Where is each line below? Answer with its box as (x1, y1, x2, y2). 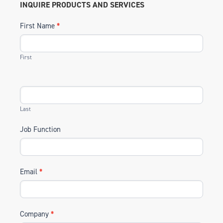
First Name (20, 21, 57, 31)
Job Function (20, 124, 61, 134)
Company (20, 209, 51, 219)
